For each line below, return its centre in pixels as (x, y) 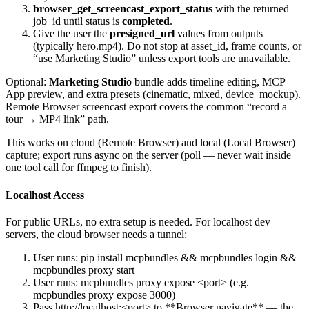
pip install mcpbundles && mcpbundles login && (189, 257)
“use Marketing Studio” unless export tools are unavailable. (162, 59)
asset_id (208, 46)
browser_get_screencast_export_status (123, 9)
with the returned (251, 9)
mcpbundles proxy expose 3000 (102, 295)
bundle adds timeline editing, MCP (208, 82)
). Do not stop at (154, 46)
